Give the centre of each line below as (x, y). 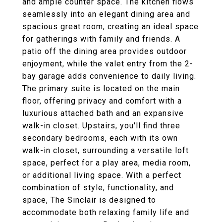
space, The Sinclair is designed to (89, 200)
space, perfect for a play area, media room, (107, 163)
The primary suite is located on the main (101, 88)
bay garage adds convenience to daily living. (109, 76)
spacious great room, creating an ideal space (111, 27)
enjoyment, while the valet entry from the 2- (108, 64)
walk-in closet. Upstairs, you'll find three (101, 126)
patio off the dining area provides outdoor (105, 51)
